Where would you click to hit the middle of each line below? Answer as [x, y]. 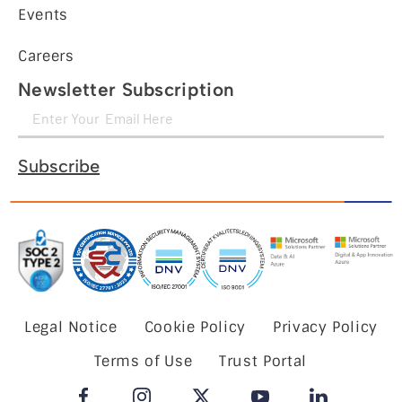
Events [43, 14]
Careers [46, 56]
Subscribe [59, 166]
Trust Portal [263, 362]
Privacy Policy [325, 328]
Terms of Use [144, 362]
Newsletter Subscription [127, 89]
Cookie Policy [195, 328]
